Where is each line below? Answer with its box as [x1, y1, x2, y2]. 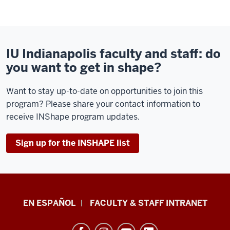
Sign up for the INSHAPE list [15, 137, 130, 148]
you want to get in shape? [6, 59, 161, 75]
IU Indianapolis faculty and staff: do [6, 45, 221, 62]
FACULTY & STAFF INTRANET [89, 197, 207, 208]
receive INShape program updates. [6, 111, 140, 122]
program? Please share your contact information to [6, 98, 200, 109]
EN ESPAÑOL [23, 197, 75, 208]
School [6, 191, 51, 209]
